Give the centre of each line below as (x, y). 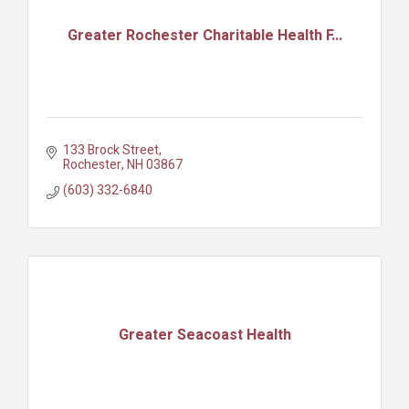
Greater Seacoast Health (204, 336)
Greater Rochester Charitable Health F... (204, 36)
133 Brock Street (110, 150)
